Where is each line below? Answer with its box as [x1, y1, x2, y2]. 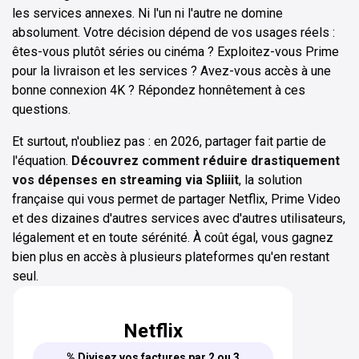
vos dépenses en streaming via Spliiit [12, 171, 239, 188]
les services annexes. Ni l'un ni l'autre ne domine [12, 5, 283, 21]
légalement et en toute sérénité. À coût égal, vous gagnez [12, 229, 333, 245]
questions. [12, 101, 71, 117]
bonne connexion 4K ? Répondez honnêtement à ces [12, 82, 305, 98]
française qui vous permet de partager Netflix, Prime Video [12, 191, 341, 207]
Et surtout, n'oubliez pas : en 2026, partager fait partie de [12, 133, 326, 149]
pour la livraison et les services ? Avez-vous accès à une [12, 63, 331, 79]
